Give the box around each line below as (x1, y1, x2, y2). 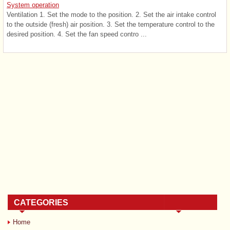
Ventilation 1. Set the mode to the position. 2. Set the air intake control (7, 10, 216, 18)
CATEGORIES (14, 198, 68, 207)
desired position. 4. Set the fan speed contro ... (7, 30, 147, 38)
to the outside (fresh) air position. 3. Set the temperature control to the (7, 20, 215, 28)
